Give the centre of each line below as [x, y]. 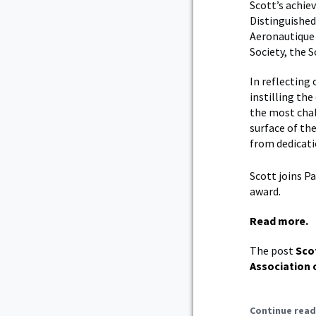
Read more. [279, 220]
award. [266, 191]
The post [273, 250]
